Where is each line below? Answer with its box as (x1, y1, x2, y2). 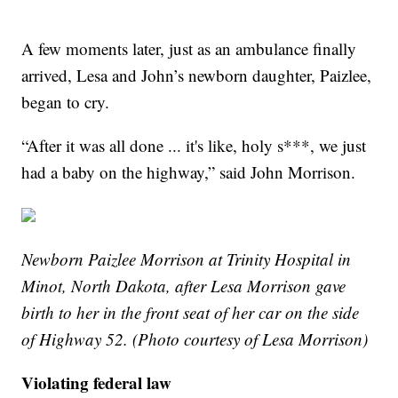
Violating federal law (21, 370, 172, 394)
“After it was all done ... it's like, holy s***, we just (21, 133, 367, 156)
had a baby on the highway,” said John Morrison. (21, 160, 356, 183)
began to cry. (21, 90, 110, 113)
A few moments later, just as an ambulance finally (21, 36, 357, 60)
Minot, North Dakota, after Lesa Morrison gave (21, 274, 346, 297)
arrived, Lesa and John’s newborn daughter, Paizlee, (21, 63, 372, 86)
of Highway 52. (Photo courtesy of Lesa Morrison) (21, 327, 374, 350)
